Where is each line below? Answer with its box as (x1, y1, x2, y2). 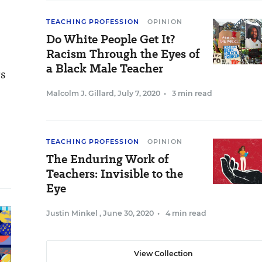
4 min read (166, 209, 206, 218)
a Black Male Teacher (46, 60, 163, 77)
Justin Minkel (46, 209, 99, 218)
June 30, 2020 (103, 209, 154, 218)
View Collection (133, 249, 193, 258)
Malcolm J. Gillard (46, 89, 114, 98)
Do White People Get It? (46, 31, 175, 47)
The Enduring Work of (46, 151, 169, 167)
